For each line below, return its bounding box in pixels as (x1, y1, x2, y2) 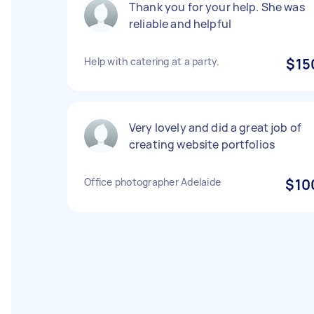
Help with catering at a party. (84, 55, 220, 68)
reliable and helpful (129, 16, 231, 32)
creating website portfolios (129, 137, 275, 152)
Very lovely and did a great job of (129, 120, 302, 135)
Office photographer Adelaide (84, 175, 221, 189)
